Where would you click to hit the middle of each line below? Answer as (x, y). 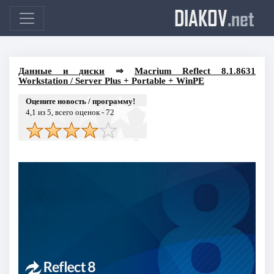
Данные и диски (61, 71)
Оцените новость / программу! (80, 101)
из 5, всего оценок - (71, 112)
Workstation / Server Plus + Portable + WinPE (111, 80)
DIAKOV (201, 18)
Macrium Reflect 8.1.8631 (195, 71)
